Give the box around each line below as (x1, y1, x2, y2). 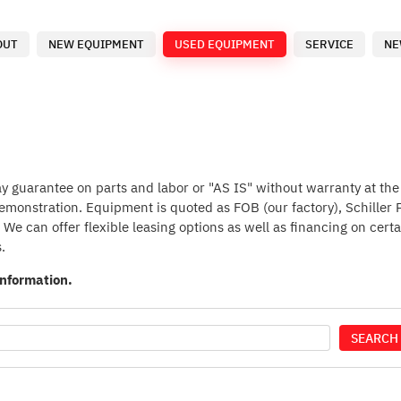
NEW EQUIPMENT (48, 37, 144, 52)
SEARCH (351, 329, 398, 346)
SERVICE (305, 37, 354, 52)
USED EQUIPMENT (175, 37, 275, 52)
